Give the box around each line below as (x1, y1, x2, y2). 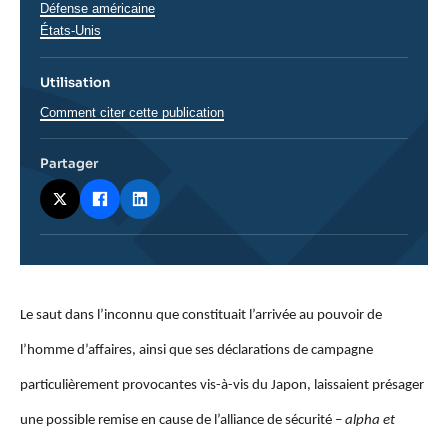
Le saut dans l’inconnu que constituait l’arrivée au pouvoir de (20, 307, 382, 323)
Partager (40, 154, 98, 172)
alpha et (345, 412, 395, 428)
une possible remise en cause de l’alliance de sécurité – (20, 412, 345, 428)
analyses (20, 315, 84, 333)
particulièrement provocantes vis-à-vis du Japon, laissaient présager (20, 377, 424, 393)
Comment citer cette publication (40, 104, 224, 120)
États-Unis (40, 22, 101, 38)
